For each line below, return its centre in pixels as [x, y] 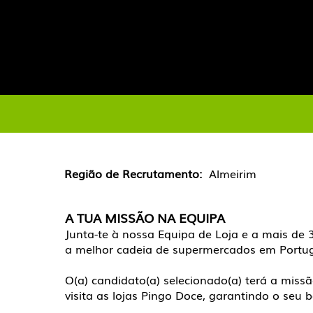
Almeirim [233, 173]
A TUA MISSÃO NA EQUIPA [145, 217]
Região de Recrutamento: [137, 173]
